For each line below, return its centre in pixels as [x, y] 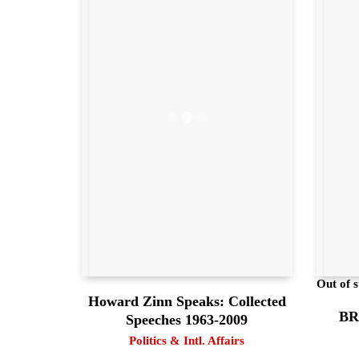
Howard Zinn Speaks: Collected [187, 302]
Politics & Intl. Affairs [187, 341]
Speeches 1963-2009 [187, 320]
